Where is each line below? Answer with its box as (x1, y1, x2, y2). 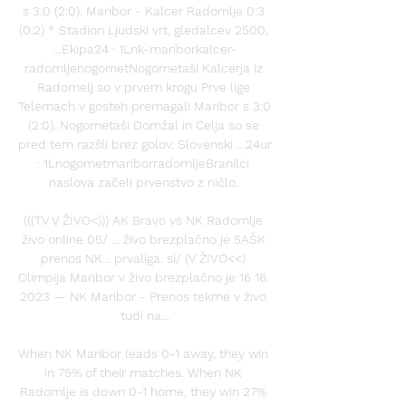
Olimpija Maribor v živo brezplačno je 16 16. (18, 269, 269, 285)
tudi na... (121, 307, 169, 323)
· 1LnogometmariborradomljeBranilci (37, 155, 249, 170)
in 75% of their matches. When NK (44, 364, 242, 380)
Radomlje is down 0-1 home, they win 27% (20, 383, 266, 399)
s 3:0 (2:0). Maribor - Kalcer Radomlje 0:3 (22, 3, 265, 18)
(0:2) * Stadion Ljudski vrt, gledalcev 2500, (18, 22, 268, 37)
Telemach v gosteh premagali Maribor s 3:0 (18, 98, 271, 113)
